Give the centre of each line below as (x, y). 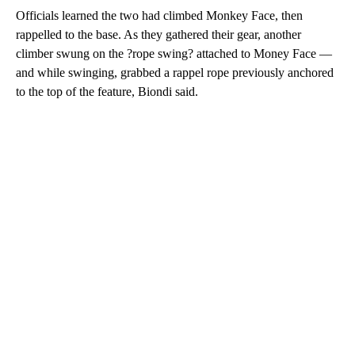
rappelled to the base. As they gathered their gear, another (158, 35)
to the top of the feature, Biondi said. (107, 92)
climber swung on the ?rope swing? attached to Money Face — (174, 54)
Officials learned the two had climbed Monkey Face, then (159, 16)
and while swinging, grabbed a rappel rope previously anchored (175, 73)
